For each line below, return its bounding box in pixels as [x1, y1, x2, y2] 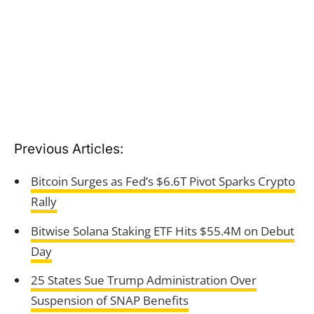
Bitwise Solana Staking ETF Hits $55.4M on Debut [30, 222, 294, 239]
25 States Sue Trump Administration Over [30, 272, 257, 289]
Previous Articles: [14, 140, 123, 157]
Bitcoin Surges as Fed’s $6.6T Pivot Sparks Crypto [30, 172, 295, 189]
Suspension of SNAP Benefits [30, 292, 189, 309]
